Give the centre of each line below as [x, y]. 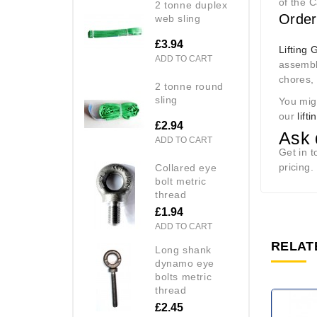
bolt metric [181, 181]
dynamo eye [185, 263]
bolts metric [184, 276]
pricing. [296, 167]
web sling [178, 18]
